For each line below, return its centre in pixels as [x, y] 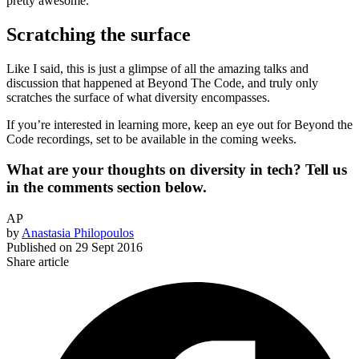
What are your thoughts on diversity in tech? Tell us [177, 170]
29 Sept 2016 [109, 248]
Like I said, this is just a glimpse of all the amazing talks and [157, 68]
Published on [39, 248]
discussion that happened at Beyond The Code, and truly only [162, 83]
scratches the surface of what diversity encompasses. [138, 97]
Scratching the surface [99, 34]
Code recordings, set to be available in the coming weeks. [151, 139]
